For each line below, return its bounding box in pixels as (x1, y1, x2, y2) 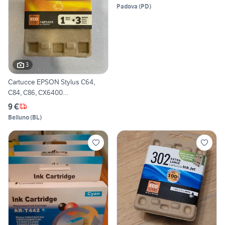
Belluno (8, 113, 29, 121)
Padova (117, 3, 138, 11)
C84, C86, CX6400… (8, 87, 68, 97)
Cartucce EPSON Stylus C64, (8, 77, 95, 86)
